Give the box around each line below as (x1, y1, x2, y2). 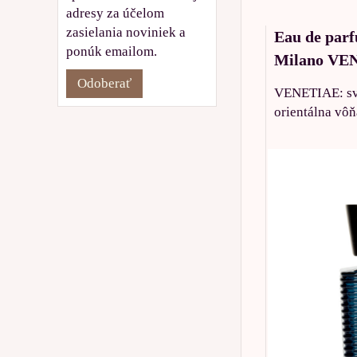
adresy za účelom (66, 5, 164, 21)
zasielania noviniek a (66, 24, 186, 40)
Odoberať (77, 75, 131, 91)
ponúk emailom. (66, 43, 157, 59)
